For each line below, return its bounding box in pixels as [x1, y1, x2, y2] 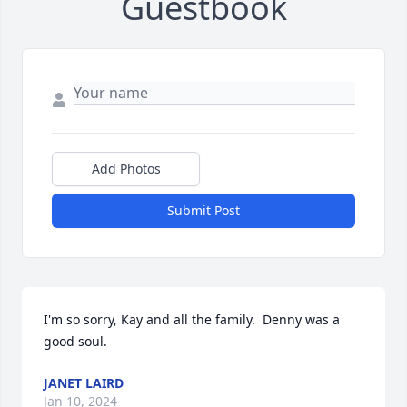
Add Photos [91, 160, 161, 178]
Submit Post [167, 202, 240, 220]
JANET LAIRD [44, 374, 124, 392]
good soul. [44, 333, 107, 351]
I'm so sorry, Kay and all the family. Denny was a [44, 311, 340, 329]
